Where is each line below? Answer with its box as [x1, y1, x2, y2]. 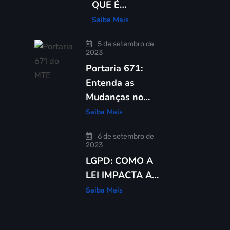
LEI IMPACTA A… [86, 169, 159, 181]
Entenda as [86, 76, 135, 89]
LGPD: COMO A [86, 155, 153, 167]
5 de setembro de [96, 40, 154, 48]
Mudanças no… [86, 91, 150, 103]
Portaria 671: [86, 62, 143, 74]
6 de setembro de [96, 132, 154, 141]
